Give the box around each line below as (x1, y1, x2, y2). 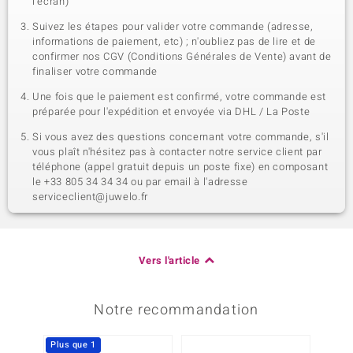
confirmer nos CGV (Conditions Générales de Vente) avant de (32, 49, 332, 64)
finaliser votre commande (32, 64, 158, 79)
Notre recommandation (94, 299, 259, 321)
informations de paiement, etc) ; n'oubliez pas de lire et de (32, 34, 316, 49)
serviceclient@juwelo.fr (32, 189, 148, 204)
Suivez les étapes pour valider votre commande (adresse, (32, 19, 314, 34)
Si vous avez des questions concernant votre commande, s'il (32, 129, 329, 144)
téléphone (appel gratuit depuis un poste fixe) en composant (32, 159, 329, 174)
